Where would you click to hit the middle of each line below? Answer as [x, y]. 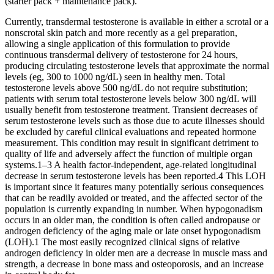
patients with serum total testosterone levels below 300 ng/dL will [131, 99]
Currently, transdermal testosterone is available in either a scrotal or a [137, 22]
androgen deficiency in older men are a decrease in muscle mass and [136, 253]
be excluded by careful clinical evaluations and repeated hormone [131, 132]
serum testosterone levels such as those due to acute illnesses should [135, 121]
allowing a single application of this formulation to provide [117, 44]
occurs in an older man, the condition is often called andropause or [132, 220]
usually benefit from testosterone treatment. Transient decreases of [131, 110]
